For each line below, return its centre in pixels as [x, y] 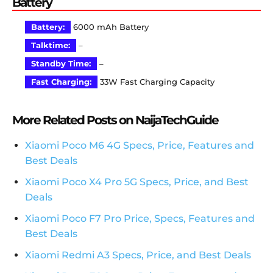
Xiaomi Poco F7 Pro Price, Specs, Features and [140, 219]
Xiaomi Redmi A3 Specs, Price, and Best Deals [138, 255]
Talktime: [51, 46]
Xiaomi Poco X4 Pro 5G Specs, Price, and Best [137, 182]
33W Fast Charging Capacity [156, 82]
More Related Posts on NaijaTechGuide [115, 120]
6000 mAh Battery [110, 27]
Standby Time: [61, 64]
